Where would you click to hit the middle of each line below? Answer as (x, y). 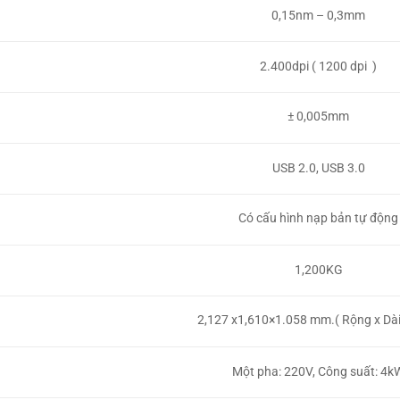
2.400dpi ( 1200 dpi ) (319, 66)
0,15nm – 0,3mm (319, 16)
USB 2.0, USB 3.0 (318, 167)
